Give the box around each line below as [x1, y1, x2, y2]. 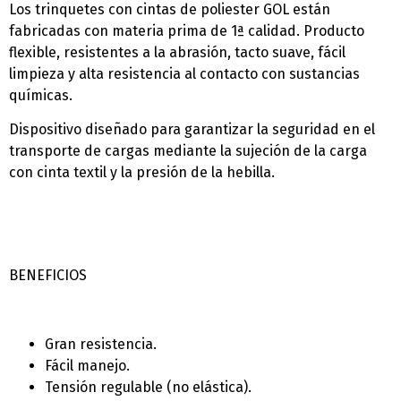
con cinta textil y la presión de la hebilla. [9, 164, 275, 182]
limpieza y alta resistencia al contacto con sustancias [9, 64, 360, 82]
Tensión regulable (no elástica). [45, 379, 252, 396]
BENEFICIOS [9, 267, 87, 285]
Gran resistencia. [45, 336, 157, 353]
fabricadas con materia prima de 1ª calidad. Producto [9, 21, 364, 39]
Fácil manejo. [45, 357, 130, 374]
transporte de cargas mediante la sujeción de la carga [9, 142, 367, 160]
